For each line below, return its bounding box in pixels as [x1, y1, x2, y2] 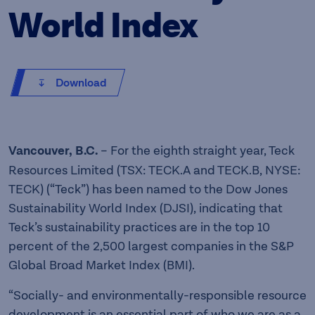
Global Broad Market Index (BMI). [8, 258, 195, 273]
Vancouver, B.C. [8, 143, 98, 159]
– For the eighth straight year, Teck [98, 143, 295, 158]
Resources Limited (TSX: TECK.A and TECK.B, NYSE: [8, 163, 301, 178]
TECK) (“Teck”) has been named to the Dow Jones [8, 182, 288, 197]
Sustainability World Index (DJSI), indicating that [8, 201, 283, 216]
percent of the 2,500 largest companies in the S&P [8, 239, 294, 254]
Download [56, 76, 107, 90]
